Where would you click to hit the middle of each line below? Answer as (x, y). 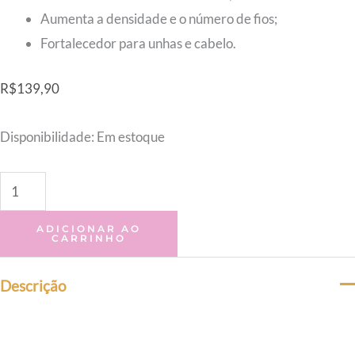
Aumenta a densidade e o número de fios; (159, 19)
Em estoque (131, 136)
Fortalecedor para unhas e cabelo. (138, 44)
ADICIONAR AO (89, 228)
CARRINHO (89, 238)
